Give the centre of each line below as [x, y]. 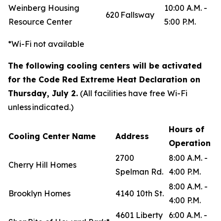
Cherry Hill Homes [42, 165]
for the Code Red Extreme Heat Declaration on [104, 79]
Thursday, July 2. [43, 93]
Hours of [186, 129]
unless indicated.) [41, 107]
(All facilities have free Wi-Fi [134, 93]
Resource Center [40, 22]
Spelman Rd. [140, 172]
